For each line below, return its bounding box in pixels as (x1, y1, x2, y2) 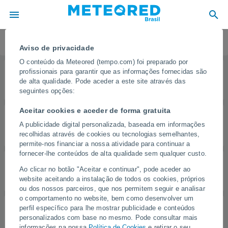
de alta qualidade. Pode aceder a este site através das (19, 77, 186, 85)
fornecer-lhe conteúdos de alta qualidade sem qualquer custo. (19, 150, 207, 157)
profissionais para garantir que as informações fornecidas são (19, 68, 207, 75)
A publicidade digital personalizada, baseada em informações (19, 121, 205, 128)
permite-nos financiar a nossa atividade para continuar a (19, 140, 190, 148)
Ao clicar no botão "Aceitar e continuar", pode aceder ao (19, 165, 191, 173)
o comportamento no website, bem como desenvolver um (19, 194, 194, 202)
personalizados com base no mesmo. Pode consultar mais (19, 214, 198, 221)
